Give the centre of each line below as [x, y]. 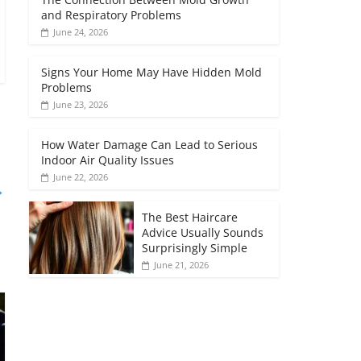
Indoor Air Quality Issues [108, 160]
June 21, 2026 [181, 265]
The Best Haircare [190, 218]
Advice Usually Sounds [203, 233]
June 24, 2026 [81, 32]
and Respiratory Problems [111, 15]
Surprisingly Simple [195, 248]
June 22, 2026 [81, 177]
